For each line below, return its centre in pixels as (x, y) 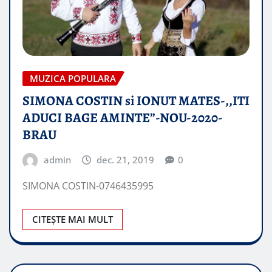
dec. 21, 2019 (126, 159)
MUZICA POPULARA (73, 79)
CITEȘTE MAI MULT (73, 219)
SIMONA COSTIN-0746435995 (88, 186)
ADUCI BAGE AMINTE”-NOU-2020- (123, 117)
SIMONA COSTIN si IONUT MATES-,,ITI (136, 100)
